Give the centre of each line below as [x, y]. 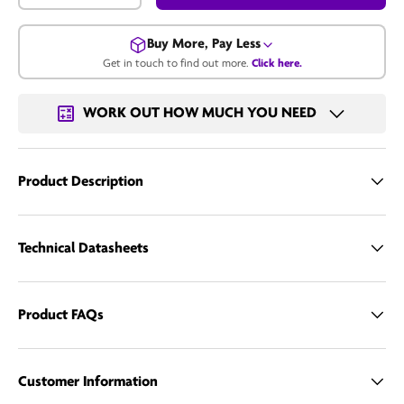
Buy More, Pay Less [204, 45]
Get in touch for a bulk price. [202, 93]
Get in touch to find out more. [177, 63]
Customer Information [88, 381]
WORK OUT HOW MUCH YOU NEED [199, 114]
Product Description [81, 181]
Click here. [276, 63]
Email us [209, 138]
